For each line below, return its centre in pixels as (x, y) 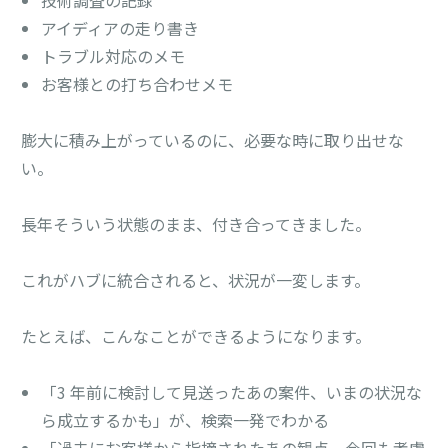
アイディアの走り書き (120, 27)
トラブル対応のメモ (113, 55)
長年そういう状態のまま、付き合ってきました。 (196, 223)
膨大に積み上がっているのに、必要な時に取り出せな (213, 139)
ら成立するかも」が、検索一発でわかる (185, 419)
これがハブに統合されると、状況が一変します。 (196, 279)
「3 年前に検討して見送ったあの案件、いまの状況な (232, 391)
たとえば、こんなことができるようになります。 (196, 335)
